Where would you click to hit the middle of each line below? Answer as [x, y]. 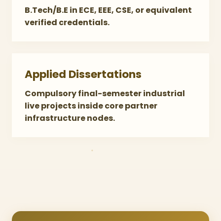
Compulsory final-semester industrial [105, 93]
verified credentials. [67, 22]
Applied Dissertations [83, 74]
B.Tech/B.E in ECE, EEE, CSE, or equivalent [108, 10]
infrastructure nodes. [70, 118]
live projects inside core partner [91, 106]
